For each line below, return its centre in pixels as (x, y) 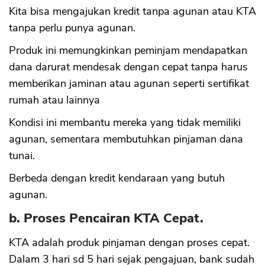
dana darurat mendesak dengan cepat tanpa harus (128, 67)
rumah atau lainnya (54, 100)
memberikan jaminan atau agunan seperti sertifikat (129, 84)
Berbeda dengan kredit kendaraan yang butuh (117, 178)
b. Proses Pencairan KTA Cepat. (108, 219)
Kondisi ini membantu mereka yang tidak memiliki (125, 123)
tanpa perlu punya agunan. (74, 28)
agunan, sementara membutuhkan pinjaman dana (126, 139)
